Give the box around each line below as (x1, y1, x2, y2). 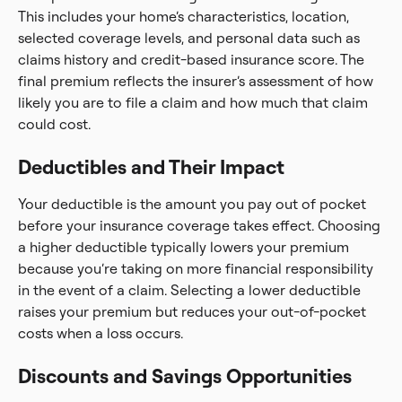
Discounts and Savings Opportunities (18, 363, 352, 389)
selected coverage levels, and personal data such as (18, 29, 360, 47)
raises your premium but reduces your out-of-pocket (18, 302, 366, 320)
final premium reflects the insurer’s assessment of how (18, 72, 373, 90)
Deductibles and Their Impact (18, 154, 284, 179)
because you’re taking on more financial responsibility (18, 259, 373, 277)
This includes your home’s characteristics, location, (18, 7, 349, 25)
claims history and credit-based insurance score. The (18, 50, 364, 68)
